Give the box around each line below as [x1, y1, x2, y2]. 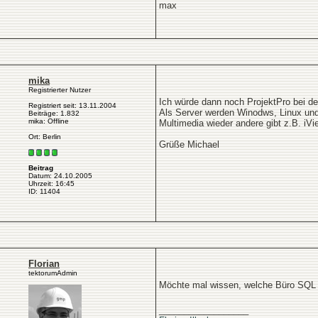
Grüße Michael [159, 139, 219, 150]
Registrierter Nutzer [28, 86, 91, 94]
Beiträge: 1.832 [28, 109, 79, 117]
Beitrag [28, 164, 53, 172]
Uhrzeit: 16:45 [28, 180, 75, 188]
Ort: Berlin [28, 133, 61, 141]
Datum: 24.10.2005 [28, 172, 92, 180]
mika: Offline [28, 117, 69, 125]
